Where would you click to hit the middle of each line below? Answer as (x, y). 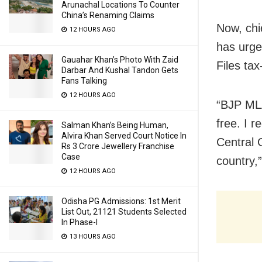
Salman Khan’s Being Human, (115, 125)
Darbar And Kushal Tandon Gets (120, 70)
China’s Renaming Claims (108, 15)
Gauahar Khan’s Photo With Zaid (120, 60)
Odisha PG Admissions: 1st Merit (121, 201)
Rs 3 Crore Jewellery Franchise (118, 146)
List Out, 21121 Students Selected (124, 212)
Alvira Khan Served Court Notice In (124, 136)
